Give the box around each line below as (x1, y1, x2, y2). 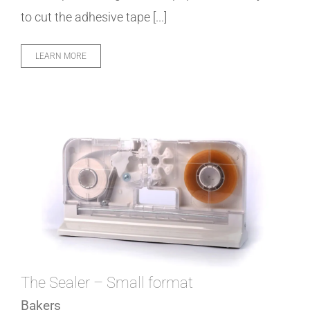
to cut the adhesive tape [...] (21, 10, 167, 25)
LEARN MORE (35, 51, 86, 62)
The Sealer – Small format (21, 274, 193, 292)
